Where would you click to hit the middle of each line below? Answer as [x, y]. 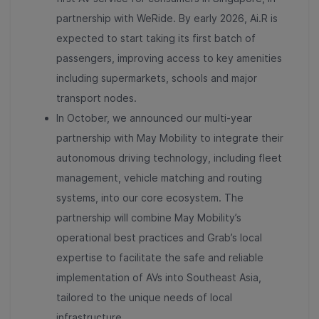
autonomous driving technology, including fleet [169, 157]
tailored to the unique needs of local [144, 297]
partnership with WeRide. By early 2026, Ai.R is [167, 18]
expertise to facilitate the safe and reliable [160, 257]
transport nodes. [96, 98]
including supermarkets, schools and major [157, 78]
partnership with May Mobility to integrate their [170, 137]
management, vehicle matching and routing [159, 177]
